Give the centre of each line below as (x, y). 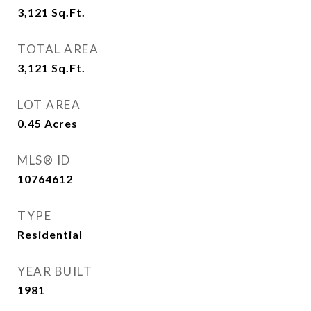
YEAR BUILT (55, 271)
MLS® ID (44, 160)
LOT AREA (49, 105)
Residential (50, 235)
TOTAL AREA (58, 49)
